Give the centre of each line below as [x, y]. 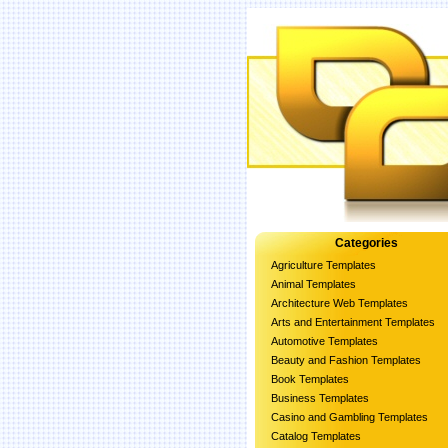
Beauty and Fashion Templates [346, 360]
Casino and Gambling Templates [349, 417]
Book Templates [310, 379]
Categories [366, 243]
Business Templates [320, 398]
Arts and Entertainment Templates [353, 322]
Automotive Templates [324, 341]
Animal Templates [313, 284]
